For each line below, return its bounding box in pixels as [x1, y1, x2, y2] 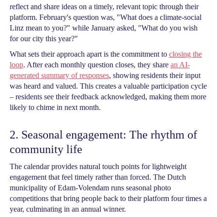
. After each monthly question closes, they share [23, 61, 170, 69]
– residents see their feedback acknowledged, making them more [10, 93, 206, 101]
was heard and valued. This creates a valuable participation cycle [10, 82, 207, 90]
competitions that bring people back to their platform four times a [10, 194, 207, 202]
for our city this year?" [10, 34, 78, 43]
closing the [169, 50, 202, 58]
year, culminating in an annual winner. [10, 205, 126, 213]
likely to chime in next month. [10, 103, 101, 111]
